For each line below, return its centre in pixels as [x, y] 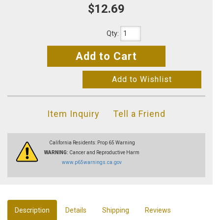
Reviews [158, 210]
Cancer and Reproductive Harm [104, 153]
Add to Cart [106, 56]
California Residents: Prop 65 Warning [92, 143]
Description [32, 210]
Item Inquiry [73, 114]
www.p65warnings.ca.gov [92, 163]
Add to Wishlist [142, 80]
